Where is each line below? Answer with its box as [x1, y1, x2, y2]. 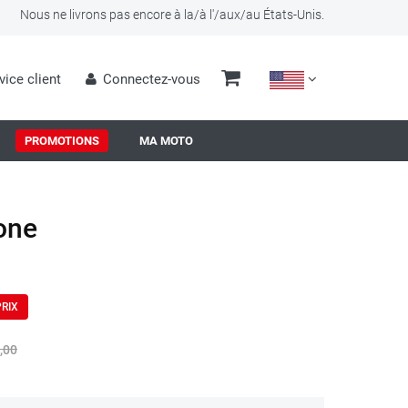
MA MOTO [139, 134, 193, 148]
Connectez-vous [102, 71, 200, 87]
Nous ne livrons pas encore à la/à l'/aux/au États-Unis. [20, 7, 324, 22]
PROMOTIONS [25, 134, 99, 148]
